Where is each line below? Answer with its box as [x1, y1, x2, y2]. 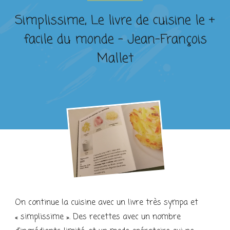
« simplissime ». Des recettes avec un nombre [15, 211, 181, 224]
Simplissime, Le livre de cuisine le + [15, 11, 215, 30]
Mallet [97, 49, 133, 68]
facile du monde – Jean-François [23, 30, 207, 49]
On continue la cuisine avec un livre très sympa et [15, 197, 198, 209]
